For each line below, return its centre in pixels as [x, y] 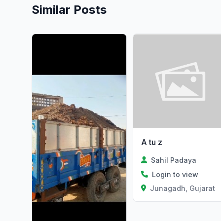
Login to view [175, 174]
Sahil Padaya [173, 160]
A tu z [151, 142]
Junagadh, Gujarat [183, 188]
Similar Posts [69, 10]
